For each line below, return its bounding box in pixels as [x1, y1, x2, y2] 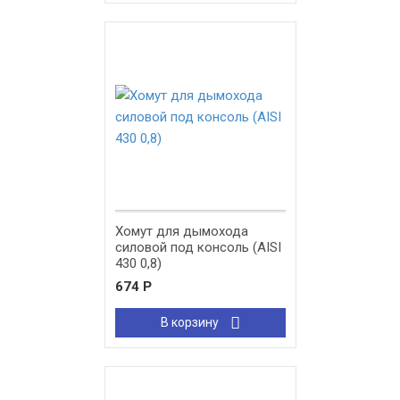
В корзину [160, 315, 221, 330]
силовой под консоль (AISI [114, 239, 281, 256]
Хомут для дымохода [114, 223, 248, 240]
